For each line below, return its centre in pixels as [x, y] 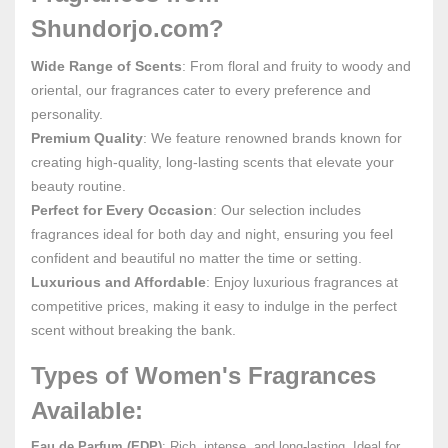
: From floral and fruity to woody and [296, 66]
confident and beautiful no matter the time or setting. [196, 258]
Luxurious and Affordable [118, 282]
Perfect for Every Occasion [122, 210]
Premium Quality [87, 138]
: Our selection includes [287, 210]
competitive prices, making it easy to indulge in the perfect [214, 306]
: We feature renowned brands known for [272, 138]
